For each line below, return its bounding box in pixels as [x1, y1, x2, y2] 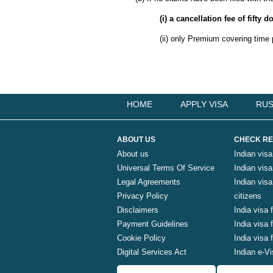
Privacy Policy [117, 191, 168, 200]
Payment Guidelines [117, 219, 188, 229]
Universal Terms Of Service [117, 163, 214, 172]
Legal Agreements [117, 177, 180, 186]
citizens [234, 191, 261, 200]
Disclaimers [117, 205, 158, 214]
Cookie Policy [117, 233, 166, 243]
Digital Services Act [117, 247, 186, 257]
